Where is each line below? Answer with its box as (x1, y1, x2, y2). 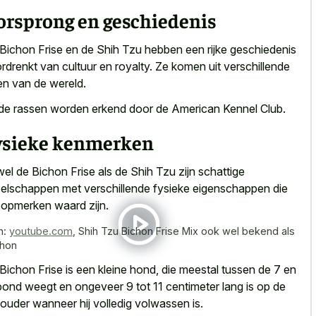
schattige (198, 164, 245, 178)
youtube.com (9, 224, 73, 237)
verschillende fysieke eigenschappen (84, 181, 270, 195)
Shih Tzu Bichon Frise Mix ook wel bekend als (78, 224, 295, 237)
